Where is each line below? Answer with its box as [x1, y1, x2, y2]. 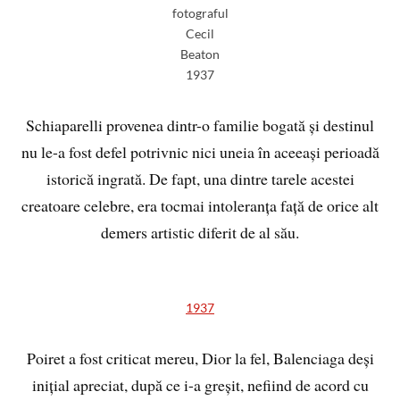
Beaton [180, 46, 220, 62]
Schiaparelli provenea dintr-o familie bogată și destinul [26, 114, 374, 137]
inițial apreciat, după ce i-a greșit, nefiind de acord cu [31, 374, 369, 396]
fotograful [171, 5, 229, 21]
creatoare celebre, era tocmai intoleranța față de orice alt [21, 195, 379, 217]
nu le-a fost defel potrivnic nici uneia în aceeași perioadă [21, 141, 379, 163]
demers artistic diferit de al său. [101, 221, 299, 244]
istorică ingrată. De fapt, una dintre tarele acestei [46, 168, 354, 190]
